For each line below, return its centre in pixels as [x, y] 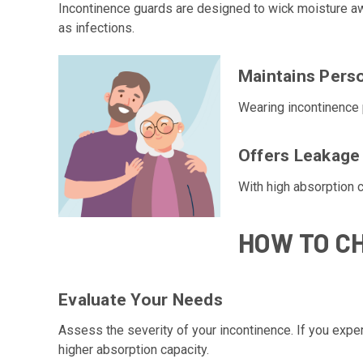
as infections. [96, 28]
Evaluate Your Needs [141, 299]
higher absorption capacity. [134, 350]
